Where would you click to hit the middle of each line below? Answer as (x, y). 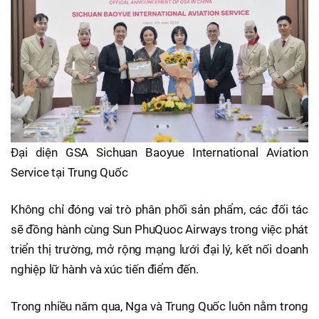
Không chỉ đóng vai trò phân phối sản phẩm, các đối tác (159, 209)
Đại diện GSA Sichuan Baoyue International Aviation (159, 152)
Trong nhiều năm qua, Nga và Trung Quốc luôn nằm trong (159, 306)
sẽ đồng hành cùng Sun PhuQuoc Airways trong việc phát (159, 229)
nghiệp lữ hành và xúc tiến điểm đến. (105, 269)
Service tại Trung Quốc (69, 172)
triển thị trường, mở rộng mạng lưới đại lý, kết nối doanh (159, 249)
